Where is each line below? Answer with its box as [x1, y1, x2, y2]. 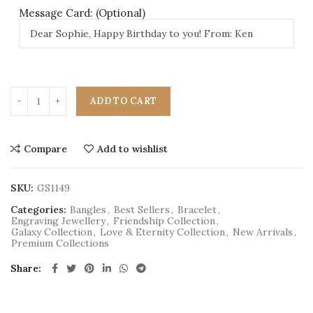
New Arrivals [233, 226, 293, 238]
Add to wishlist [97, 143, 168, 155]
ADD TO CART [90, 95, 157, 107]
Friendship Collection [113, 214, 215, 227]
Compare [24, 143, 67, 155]
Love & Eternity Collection [100, 226, 225, 238]
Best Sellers [114, 203, 170, 216]
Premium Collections [11, 237, 109, 249]
